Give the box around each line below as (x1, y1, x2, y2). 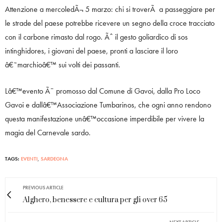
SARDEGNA (41, 155, 68, 162)
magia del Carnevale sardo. (5, 127, 91, 138)
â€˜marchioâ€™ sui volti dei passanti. (5, 59, 120, 70)
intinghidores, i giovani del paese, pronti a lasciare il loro (5, 45, 178, 56)
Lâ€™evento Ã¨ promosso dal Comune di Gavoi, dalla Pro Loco (5, 85, 200, 96)
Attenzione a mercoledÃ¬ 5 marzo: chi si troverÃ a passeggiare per (5, 3, 215, 14)
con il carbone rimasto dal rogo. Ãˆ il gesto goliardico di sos (5, 31, 188, 42)
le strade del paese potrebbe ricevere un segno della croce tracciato (5, 17, 215, 28)
